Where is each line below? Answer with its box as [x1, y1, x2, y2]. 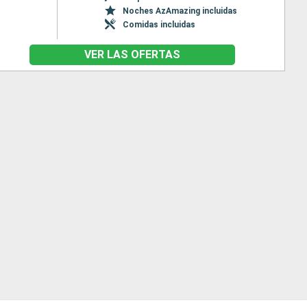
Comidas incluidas [122, 19, 195, 29]
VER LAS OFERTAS [84, 48, 180, 61]
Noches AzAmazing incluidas [122, 5, 237, 16]
